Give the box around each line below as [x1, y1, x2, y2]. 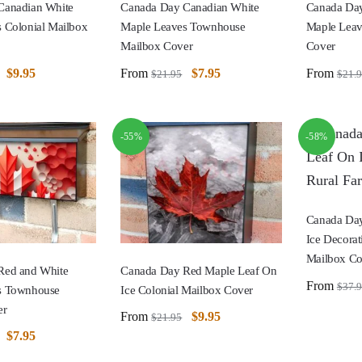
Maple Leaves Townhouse [120, 20, 246, 34]
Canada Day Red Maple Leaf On [120, 263, 277, 277]
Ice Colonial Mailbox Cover [120, 283, 253, 297]
